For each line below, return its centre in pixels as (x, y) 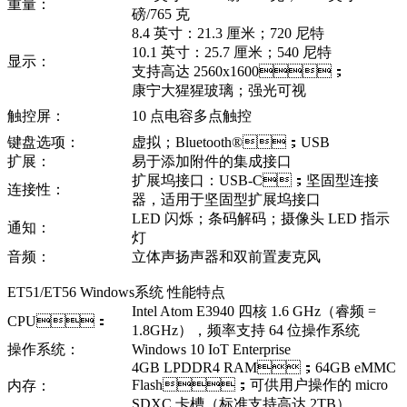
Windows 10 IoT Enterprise (211, 350)
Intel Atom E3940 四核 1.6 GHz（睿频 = (254, 312)
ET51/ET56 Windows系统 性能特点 (116, 293)
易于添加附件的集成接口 (212, 162)
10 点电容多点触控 (192, 116)
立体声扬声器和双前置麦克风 (226, 257)
